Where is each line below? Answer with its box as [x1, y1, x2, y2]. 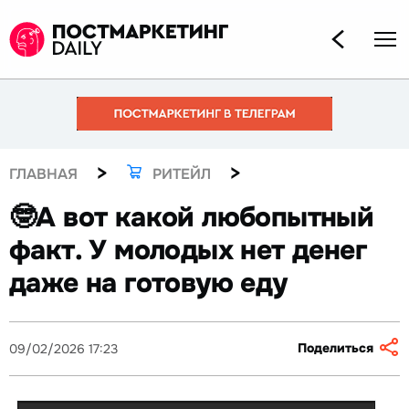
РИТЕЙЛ [152, 163, 211, 184]
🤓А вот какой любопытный [9, 200, 374, 236]
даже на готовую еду [9, 266, 288, 301]
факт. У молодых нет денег [9, 233, 366, 268]
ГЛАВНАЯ [9, 163, 78, 184]
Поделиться [298, 340, 373, 357]
